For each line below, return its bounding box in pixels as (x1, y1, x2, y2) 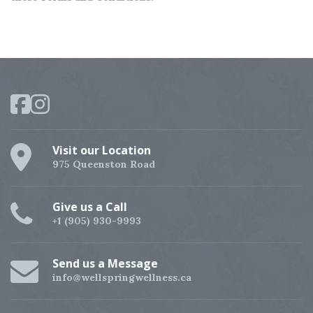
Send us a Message (52, 255, 158, 271)
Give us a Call (52, 198, 127, 214)
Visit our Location (52, 142, 151, 158)
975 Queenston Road (52, 157, 155, 170)
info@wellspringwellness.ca (52, 270, 191, 284)
